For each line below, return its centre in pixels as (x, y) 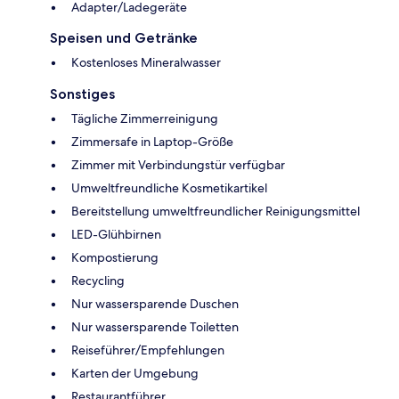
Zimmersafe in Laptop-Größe (152, 141)
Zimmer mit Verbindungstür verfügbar (178, 164)
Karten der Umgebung (135, 373)
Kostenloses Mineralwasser (146, 62)
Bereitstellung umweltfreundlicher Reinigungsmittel (216, 211)
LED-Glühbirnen (116, 234)
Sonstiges (82, 94)
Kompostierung (115, 257)
